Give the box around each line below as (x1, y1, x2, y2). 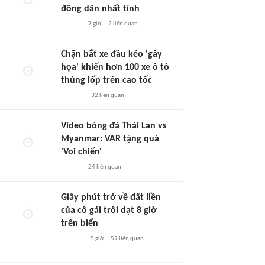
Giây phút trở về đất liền (61, 193, 161, 202)
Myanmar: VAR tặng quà (61, 134, 159, 144)
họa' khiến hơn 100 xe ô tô (61, 63, 169, 72)
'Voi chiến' (61, 147, 102, 157)
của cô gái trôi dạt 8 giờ (61, 206, 157, 215)
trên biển (61, 219, 98, 228)
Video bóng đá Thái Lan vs (61, 121, 166, 131)
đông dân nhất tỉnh (61, 4, 140, 14)
